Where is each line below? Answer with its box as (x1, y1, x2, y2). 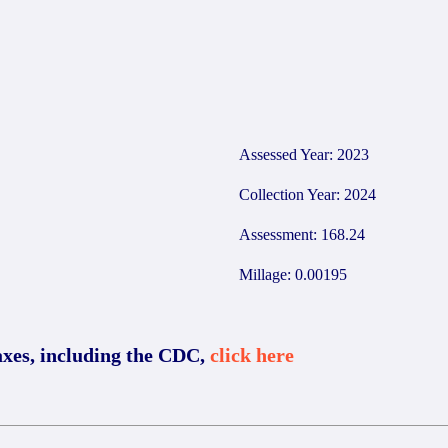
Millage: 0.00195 (239, 266, 347, 283)
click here (210, 344, 294, 366)
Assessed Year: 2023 (239, 146, 369, 163)
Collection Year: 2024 (239, 186, 376, 203)
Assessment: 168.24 (239, 226, 365, 243)
